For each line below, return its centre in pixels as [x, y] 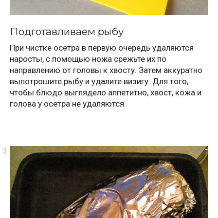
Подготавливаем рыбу [67, 31]
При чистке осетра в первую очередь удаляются [102, 48]
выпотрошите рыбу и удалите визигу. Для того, [99, 82]
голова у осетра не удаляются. [68, 104]
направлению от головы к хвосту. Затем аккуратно [106, 70]
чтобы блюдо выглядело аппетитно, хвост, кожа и [106, 93]
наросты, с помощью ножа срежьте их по [88, 59]
